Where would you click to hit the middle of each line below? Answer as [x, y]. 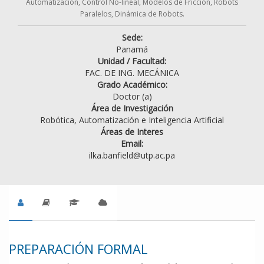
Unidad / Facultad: [132, 61]
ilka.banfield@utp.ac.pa [132, 156]
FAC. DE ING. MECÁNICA [132, 73]
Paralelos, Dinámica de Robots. [132, 14]
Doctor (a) [132, 97]
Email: [132, 144]
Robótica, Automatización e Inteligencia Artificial [132, 120]
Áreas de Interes [132, 132]
